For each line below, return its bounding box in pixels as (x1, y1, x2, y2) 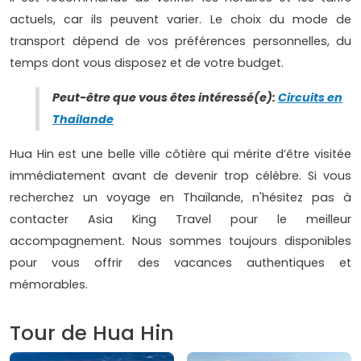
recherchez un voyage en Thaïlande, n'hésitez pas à (10, 189, 351, 206)
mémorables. (10, 276, 88, 293)
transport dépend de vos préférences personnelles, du (10, 33, 351, 50)
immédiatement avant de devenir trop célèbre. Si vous (10, 168, 351, 185)
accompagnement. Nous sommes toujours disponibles (10, 233, 351, 250)
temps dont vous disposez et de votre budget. (10, 55, 284, 72)
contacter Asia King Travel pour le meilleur (10, 211, 351, 228)
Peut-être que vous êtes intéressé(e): (52, 89, 278, 106)
